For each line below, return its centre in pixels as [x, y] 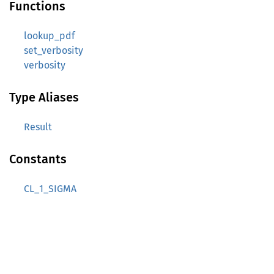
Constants [38, 159]
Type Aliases [44, 97]
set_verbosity [54, 50]
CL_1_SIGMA [50, 189]
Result [38, 127]
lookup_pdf [49, 36]
